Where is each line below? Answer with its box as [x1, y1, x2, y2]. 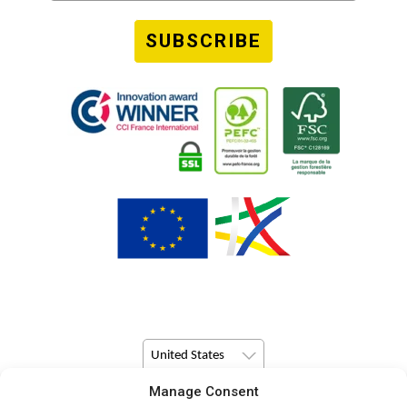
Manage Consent [148, 383, 259, 400]
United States [151, 348, 224, 362]
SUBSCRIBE [145, 29, 262, 52]
